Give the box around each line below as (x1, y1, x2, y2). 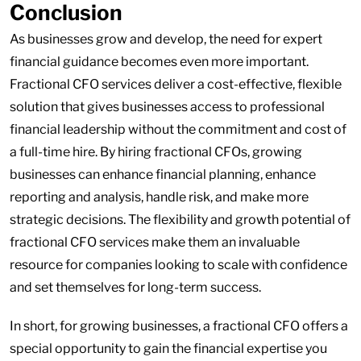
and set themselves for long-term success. (10, 280, 261, 295)
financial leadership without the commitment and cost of (10, 122, 346, 137)
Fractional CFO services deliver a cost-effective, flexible (10, 77, 342, 92)
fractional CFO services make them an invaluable (10, 234, 300, 250)
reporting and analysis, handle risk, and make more (10, 189, 309, 205)
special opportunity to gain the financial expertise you (10, 341, 327, 356)
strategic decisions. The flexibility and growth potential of (10, 212, 351, 227)
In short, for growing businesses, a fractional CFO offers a (10, 318, 348, 334)
